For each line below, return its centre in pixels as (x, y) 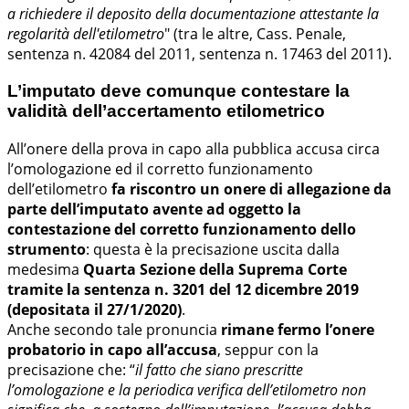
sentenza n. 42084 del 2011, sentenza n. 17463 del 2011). (199, 54)
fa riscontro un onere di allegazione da (252, 189)
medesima (45, 269)
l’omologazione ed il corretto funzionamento (160, 168)
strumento (47, 249)
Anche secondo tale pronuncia (114, 329)
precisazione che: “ (71, 369)
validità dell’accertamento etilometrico (166, 110)
